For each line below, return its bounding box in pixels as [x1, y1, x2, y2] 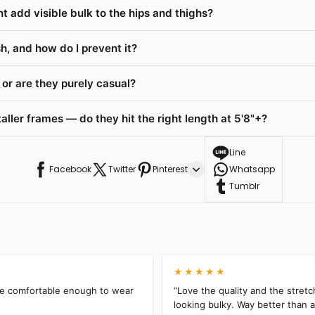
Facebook [49, 162, 91, 175]
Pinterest [153, 162, 188, 175]
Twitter [108, 162, 136, 175]
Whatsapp [229, 162, 275, 175]
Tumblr [229, 179, 259, 192]
